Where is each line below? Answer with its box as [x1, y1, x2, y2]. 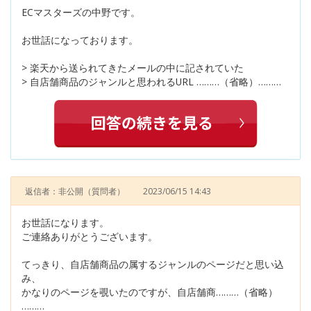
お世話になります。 [22, 215, 109, 229]
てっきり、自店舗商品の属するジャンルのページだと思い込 [22, 257, 284, 271]
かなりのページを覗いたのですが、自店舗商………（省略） [22, 285, 278, 299]
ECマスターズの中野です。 [22, 6, 140, 19]
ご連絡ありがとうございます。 [22, 229, 158, 243]
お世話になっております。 [22, 33, 138, 47]
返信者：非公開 [25, 185, 83, 197]
